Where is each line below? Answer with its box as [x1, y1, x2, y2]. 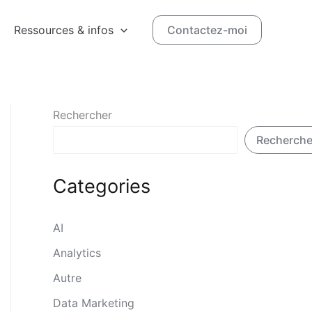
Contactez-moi [167, 22, 247, 37]
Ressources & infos [14, 22, 114, 37]
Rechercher [53, 108, 112, 122]
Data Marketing [53, 296, 134, 311]
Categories [53, 175, 150, 198]
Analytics [53, 246, 101, 260]
